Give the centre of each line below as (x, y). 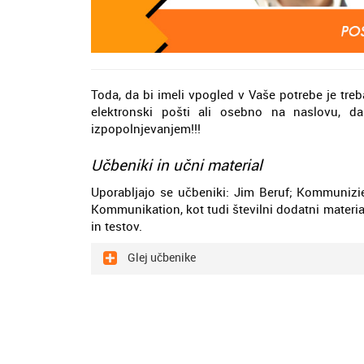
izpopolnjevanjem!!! (146, 128)
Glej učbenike (160, 257)
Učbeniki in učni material (177, 164)
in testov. (117, 225)
